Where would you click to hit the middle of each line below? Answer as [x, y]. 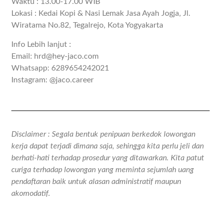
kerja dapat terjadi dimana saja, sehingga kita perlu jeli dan [108, 146]
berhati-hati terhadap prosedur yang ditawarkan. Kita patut [108, 158]
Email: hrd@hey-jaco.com [55, 56]
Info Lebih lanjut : [41, 44]
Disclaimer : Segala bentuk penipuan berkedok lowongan [104, 134]
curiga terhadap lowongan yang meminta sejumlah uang [103, 170]
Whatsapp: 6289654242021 [60, 68]
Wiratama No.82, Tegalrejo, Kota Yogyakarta [88, 25]
